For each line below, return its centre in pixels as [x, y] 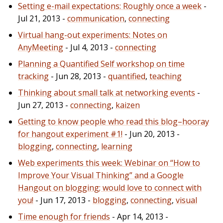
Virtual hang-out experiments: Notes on [93, 35]
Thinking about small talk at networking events [107, 92]
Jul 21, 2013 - [43, 18]
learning [117, 146]
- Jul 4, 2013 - [89, 47]
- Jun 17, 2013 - [63, 200]
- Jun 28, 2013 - [78, 76]
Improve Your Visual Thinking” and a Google [101, 175]
